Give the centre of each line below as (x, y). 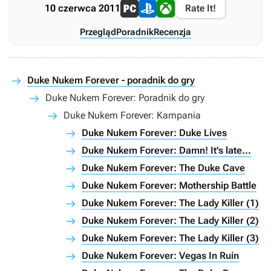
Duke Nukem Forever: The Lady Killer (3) (170, 238)
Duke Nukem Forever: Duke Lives (154, 133)
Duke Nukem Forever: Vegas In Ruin (160, 256)
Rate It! (201, 8)
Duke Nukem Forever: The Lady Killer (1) (170, 203)
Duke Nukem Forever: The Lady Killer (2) (170, 221)
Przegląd (98, 32)
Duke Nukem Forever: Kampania (132, 116)
